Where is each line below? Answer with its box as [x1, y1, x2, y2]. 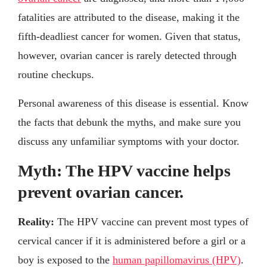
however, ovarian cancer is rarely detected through [18, 49, 237, 61]
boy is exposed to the [18, 253, 113, 266]
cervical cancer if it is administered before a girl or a [18, 234, 246, 247]
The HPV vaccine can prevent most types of [57, 215, 249, 228]
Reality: [18, 215, 57, 228]
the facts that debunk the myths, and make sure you [18, 116, 241, 128]
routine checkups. [18, 68, 94, 80]
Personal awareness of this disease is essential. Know [18, 97, 249, 109]
